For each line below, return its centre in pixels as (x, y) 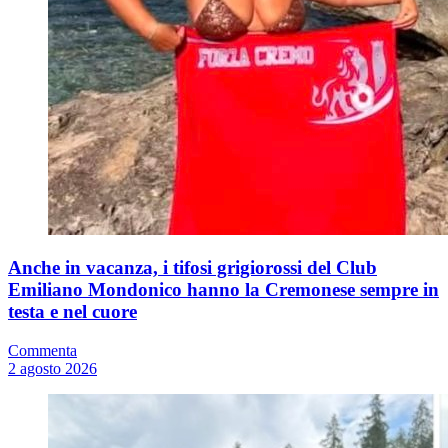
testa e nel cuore (72, 312)
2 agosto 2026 (52, 369)
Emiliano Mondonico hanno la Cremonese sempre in (223, 290)
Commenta (42, 351)
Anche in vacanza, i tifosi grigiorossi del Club (192, 268)
